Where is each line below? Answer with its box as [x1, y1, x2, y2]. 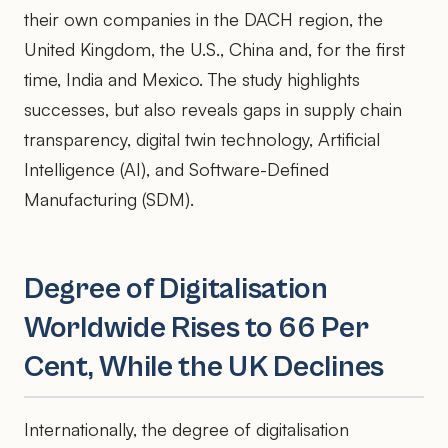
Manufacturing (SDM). [24, 187, 194, 210]
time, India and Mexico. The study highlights [24, 67, 360, 90]
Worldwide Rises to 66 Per [24, 310, 369, 345]
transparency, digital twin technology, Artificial [24, 127, 380, 150]
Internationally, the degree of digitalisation [24, 418, 349, 441]
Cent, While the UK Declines [24, 349, 384, 384]
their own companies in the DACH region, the [24, 7, 383, 30]
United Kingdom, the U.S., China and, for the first [24, 37, 405, 60]
